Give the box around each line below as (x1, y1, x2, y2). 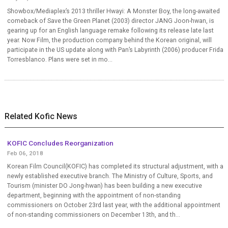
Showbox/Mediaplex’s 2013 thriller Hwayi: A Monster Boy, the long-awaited (7, 8, 220, 15)
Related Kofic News (4, 111, 77, 122)
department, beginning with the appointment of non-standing (7, 192, 181, 199)
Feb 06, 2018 (7, 150, 43, 157)
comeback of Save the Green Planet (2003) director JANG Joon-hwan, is (7, 17, 214, 25)
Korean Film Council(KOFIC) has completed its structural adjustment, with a (7, 163, 223, 170)
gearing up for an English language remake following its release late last (7, 27, 214, 35)
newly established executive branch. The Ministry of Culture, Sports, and (7, 173, 213, 180)
